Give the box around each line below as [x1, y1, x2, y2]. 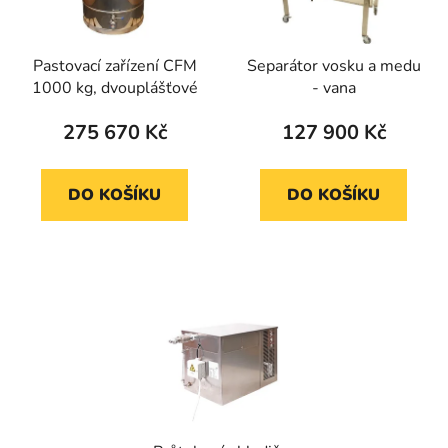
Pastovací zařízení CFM [32, 54, 197, 77]
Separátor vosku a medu [246, 54, 421, 77]
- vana [311, 76, 356, 99]
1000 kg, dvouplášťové [31, 76, 198, 99]
